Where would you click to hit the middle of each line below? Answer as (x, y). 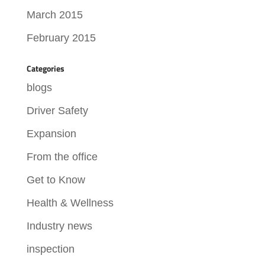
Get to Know (56, 180)
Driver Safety (57, 110)
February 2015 (61, 38)
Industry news (59, 226)
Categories (45, 68)
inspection (50, 249)
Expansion (51, 133)
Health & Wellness (70, 203)
